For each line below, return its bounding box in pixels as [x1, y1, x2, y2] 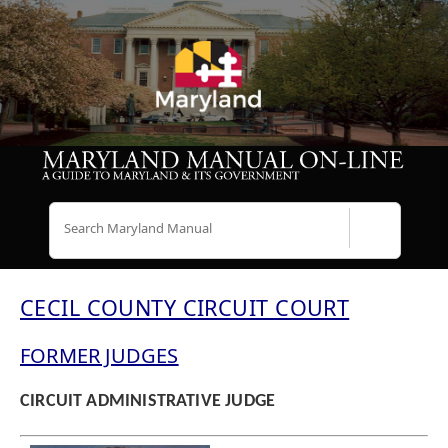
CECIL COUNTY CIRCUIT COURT [20, 293, 350, 323]
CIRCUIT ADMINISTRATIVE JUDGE [20, 392, 276, 412]
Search [373, 231, 420, 251]
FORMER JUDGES [20, 342, 179, 370]
